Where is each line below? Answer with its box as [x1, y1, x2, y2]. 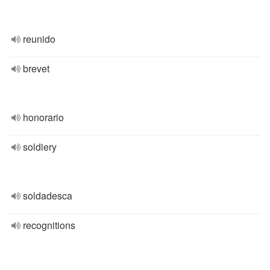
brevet [23, 61, 49, 75]
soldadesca [23, 189, 72, 202]
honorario [23, 110, 64, 124]
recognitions [23, 218, 75, 232]
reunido [23, 32, 55, 46]
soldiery [23, 140, 57, 154]
